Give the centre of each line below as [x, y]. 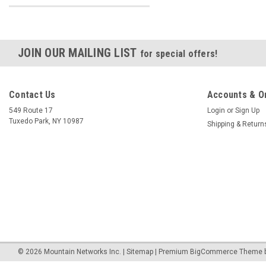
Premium [174, 252]
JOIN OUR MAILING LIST [79, 53]
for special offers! [179, 54]
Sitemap [140, 252]
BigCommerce [214, 252]
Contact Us [32, 95]
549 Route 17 [31, 110]
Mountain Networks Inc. [82, 252]
